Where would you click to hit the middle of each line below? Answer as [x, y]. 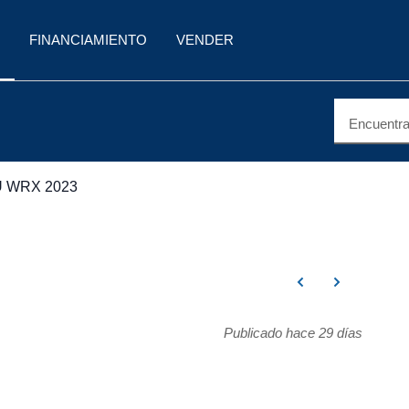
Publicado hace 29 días [293, 333]
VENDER [205, 40]
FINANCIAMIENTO [88, 40]
